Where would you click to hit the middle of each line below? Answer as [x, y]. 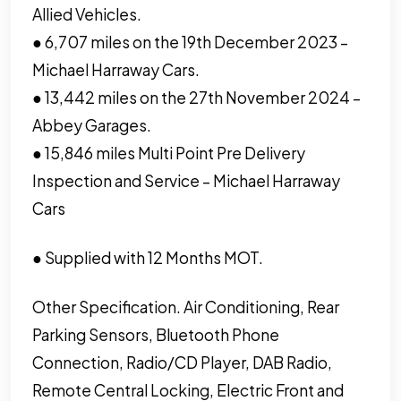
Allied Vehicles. [87, 14]
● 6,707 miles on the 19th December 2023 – [190, 42]
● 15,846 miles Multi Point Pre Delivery [169, 153]
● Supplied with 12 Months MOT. [148, 257]
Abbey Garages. [92, 125]
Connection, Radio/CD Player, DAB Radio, [182, 362]
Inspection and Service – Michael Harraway [186, 180]
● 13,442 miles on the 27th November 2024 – [196, 97]
